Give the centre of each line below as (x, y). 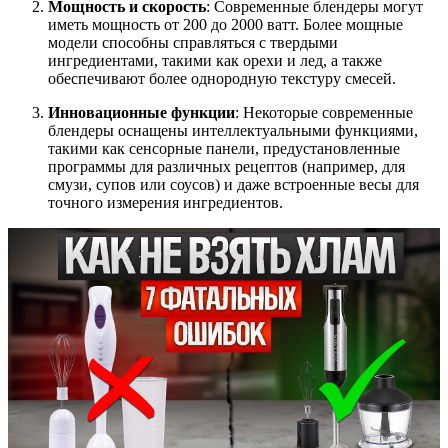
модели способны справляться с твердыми (193, 43)
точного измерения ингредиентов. (165, 203)
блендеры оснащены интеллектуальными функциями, (233, 131)
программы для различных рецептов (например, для (226, 167)
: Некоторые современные (324, 113)
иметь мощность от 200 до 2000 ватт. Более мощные (225, 25)
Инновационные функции (141, 113)
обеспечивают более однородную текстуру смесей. (222, 79)
